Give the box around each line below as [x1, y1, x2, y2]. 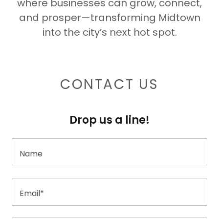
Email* [20, 187, 44, 199]
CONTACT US [60, 74, 159, 94]
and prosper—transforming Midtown [19, 10, 200, 24]
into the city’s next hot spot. [42, 25, 177, 39]
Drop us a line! [69, 112, 150, 128]
